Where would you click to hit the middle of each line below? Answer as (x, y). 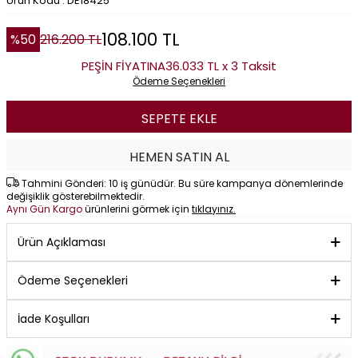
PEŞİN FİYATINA (123, 66)
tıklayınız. (214, 209)
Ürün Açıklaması (62, 242)
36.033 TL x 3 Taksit (221, 66)
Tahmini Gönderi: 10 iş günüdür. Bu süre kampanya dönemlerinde (181, 183)
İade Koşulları (54, 319)
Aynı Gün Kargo (46, 209)
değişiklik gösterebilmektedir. (76, 196)
